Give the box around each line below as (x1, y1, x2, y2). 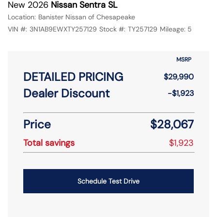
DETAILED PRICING (23, 69, 123, 84)
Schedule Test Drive (77, 177, 139, 186)
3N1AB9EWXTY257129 (29, 25, 97, 33)
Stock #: (99, 25, 125, 33)
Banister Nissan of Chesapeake (38, 13, 135, 21)
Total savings (23, 137, 75, 149)
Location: (8, 13, 36, 21)
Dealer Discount (23, 86, 109, 101)
